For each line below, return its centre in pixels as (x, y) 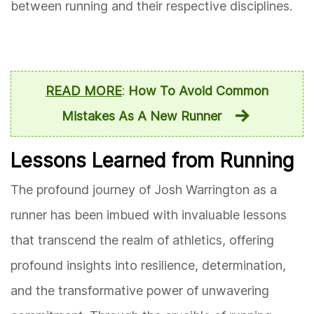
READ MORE (84, 91)
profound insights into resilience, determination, (148, 266)
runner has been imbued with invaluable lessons (149, 215)
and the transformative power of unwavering (140, 291)
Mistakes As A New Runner (141, 116)
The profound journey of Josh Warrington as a (144, 190)
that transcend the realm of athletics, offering (142, 240)
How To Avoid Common (198, 91)
